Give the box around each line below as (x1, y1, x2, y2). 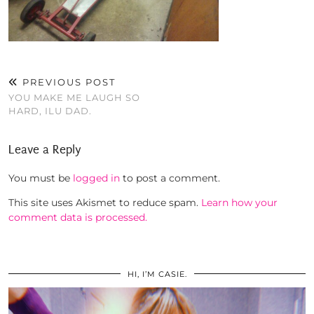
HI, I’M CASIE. (127, 269, 187, 280)
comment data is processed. (8, 211, 147, 224)
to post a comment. (120, 172, 220, 185)
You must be (8, 172, 73, 185)
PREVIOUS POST (19, 76, 116, 88)
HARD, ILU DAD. (8, 105, 92, 117)
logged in (73, 172, 120, 185)
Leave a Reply (8, 143, 81, 157)
